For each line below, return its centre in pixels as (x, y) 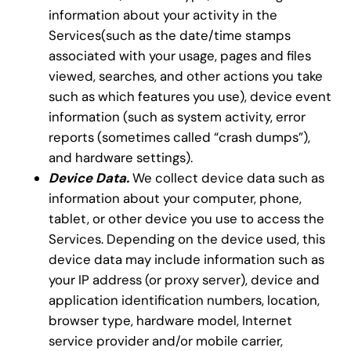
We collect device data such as (227, 178)
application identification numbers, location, (185, 300)
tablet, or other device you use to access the (187, 219)
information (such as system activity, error (177, 117)
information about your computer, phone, (175, 199)
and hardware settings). (121, 158)
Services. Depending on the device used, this (187, 239)
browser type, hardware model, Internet (171, 321)
